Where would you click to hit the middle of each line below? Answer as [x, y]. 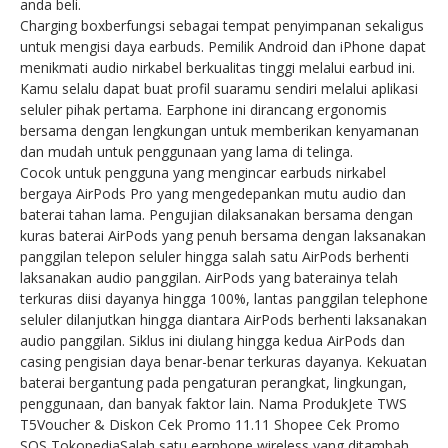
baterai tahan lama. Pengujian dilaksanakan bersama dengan [216, 214]
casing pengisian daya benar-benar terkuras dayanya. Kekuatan [223, 361]
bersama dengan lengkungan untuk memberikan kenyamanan [219, 130]
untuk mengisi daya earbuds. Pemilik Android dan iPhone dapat [223, 46]
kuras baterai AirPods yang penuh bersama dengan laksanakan [223, 235]
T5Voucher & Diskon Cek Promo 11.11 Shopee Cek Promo [210, 424]
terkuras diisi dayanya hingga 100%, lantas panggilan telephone [224, 298]
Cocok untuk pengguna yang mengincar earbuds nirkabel [203, 172]
